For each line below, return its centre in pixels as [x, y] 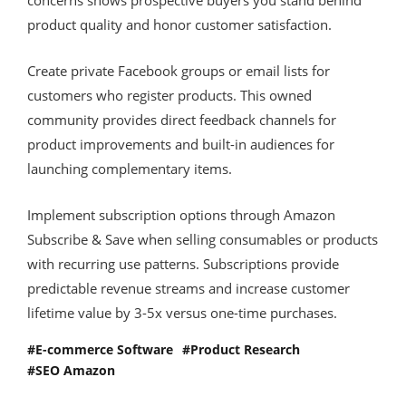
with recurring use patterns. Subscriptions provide [183, 263]
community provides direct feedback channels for [182, 119]
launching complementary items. [130, 168]
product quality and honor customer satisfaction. [179, 24]
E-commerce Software [104, 349]
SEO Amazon [75, 370]
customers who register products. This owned [169, 95]
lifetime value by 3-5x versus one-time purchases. [182, 312]
